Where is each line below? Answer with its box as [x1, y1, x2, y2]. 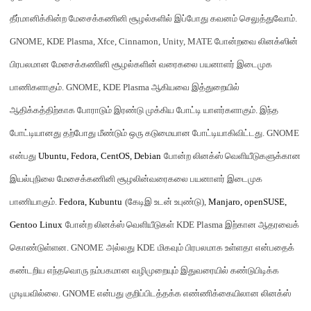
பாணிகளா [10, 82, 49, 92]
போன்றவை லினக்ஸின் [215, 36, 298, 47]
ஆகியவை [151, 82, 192, 92]
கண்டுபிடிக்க [230, 265, 279, 276]
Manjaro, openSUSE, [208, 196, 287, 207]
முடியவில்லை [10, 288, 58, 299]
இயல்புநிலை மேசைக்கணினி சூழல [10, 174, 141, 184]
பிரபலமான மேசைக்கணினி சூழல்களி [10, 59, 149, 69]
